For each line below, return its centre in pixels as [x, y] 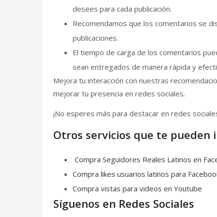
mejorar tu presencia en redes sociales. [119, 93]
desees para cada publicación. [122, 9]
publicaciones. [95, 38]
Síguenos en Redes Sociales [124, 203]
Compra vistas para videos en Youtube [137, 188]
